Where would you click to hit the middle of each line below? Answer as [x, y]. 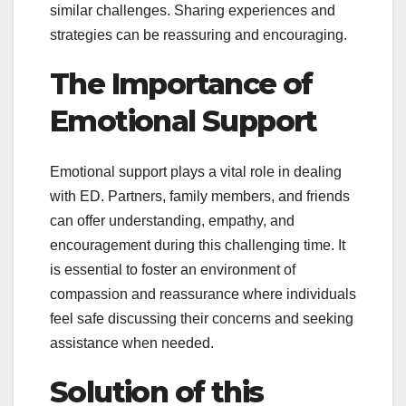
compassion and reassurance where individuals [203, 295]
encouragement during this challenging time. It [198, 246]
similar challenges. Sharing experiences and [193, 10]
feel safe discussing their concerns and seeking [202, 319]
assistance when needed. [132, 343]
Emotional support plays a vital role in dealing [196, 172]
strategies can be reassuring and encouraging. [198, 34]
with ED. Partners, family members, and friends [200, 197]
